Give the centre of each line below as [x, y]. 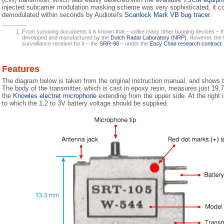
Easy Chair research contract [185, 43]
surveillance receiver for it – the [61, 43]
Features [21, 69]
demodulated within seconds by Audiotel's [63, 15]
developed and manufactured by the [66, 37]
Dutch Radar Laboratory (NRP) [148, 37]
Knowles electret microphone [55, 96]
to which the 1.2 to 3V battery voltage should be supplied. [85, 103]
